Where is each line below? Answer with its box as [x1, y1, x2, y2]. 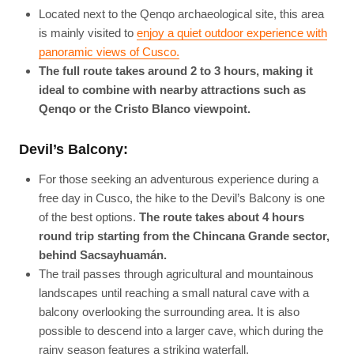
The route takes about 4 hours [138, 209, 304, 224]
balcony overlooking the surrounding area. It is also [38, 304, 299, 318]
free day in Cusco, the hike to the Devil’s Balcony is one [38, 190, 325, 205]
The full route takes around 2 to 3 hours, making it [38, 64, 313, 78]
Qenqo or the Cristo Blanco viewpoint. [38, 102, 250, 116]
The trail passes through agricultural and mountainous [38, 266, 314, 281]
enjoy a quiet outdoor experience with [136, 26, 327, 40]
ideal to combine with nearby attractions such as [38, 83, 306, 97]
